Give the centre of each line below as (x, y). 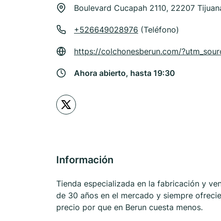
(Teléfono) (159, 30)
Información (85, 160)
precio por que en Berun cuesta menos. (129, 207)
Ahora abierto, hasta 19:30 (125, 73)
